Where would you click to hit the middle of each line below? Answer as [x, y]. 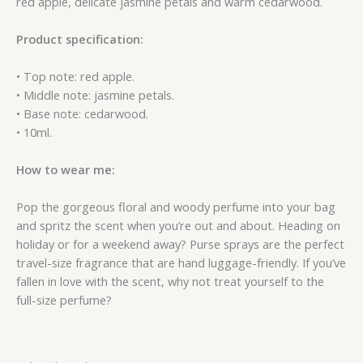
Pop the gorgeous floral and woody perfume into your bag [176, 207]
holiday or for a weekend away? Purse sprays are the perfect [180, 244]
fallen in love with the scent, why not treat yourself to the [170, 282]
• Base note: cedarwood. [82, 114]
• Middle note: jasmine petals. [95, 95]
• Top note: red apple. [75, 77]
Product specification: [80, 39]
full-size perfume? [64, 300]
